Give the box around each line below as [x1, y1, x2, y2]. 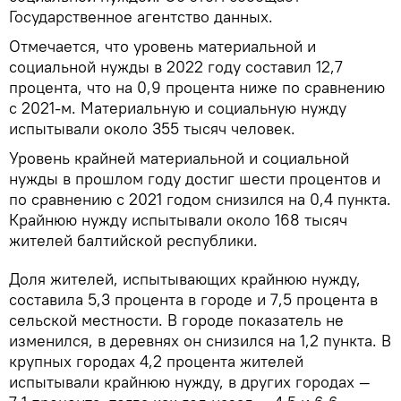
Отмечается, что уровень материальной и [9, 36, 316, 57]
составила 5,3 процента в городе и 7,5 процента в [9, 289, 378, 311]
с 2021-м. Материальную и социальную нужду [9, 98, 346, 119]
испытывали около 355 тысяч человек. [9, 118, 295, 140]
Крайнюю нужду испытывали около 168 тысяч [9, 209, 347, 231]
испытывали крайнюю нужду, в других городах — [9, 371, 371, 393]
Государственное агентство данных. [9, 6, 273, 28]
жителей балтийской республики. [9, 230, 258, 252]
